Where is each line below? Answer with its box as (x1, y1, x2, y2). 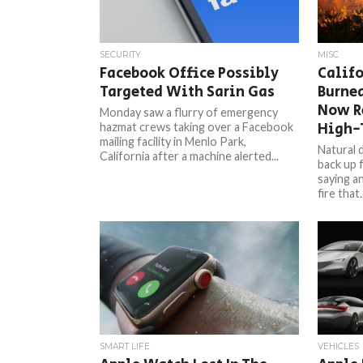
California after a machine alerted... (100, 149, 280, 163)
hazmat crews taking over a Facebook (100, 120, 294, 134)
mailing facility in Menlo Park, (100, 135, 247, 148)
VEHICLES (317, 341, 359, 352)
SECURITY (100, 49, 142, 60)
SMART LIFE (100, 341, 151, 352)
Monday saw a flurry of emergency (100, 105, 279, 119)
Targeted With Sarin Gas (100, 81, 275, 103)
